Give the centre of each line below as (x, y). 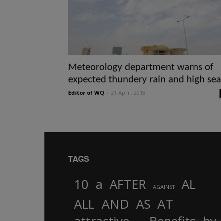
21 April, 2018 (128, 92)
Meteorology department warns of (141, 67)
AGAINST (164, 187)
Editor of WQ (86, 92)
